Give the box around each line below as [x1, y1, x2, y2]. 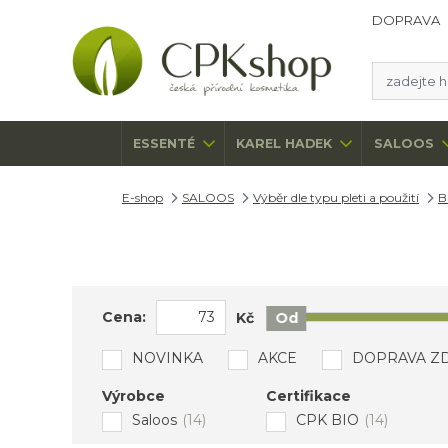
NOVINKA [132, 348, 203, 367]
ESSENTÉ [133, 135, 196, 151]
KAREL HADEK [236, 135, 333, 151]
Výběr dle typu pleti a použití [253, 189, 419, 205]
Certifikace [266, 386, 351, 405]
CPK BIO [296, 410, 359, 429]
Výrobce [102, 386, 165, 405]
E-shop [122, 189, 163, 205]
